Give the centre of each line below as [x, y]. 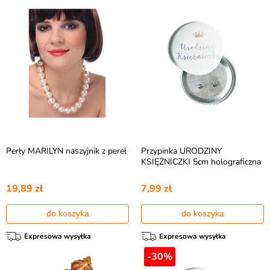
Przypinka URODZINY [181, 151]
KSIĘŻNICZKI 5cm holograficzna [201, 162]
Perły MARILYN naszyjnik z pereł [66, 151]
